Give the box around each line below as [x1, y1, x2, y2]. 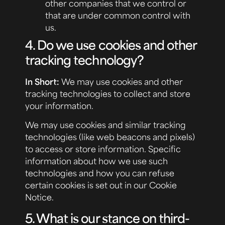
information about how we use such [25, 155, 168, 167]
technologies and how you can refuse [25, 167, 174, 179]
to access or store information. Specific [25, 143, 181, 155]
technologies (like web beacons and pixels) [25, 131, 195, 143]
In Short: [25, 75, 61, 87]
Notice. [25, 191, 54, 203]
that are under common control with [45, 9, 190, 21]
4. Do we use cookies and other [25, 36, 197, 53]
